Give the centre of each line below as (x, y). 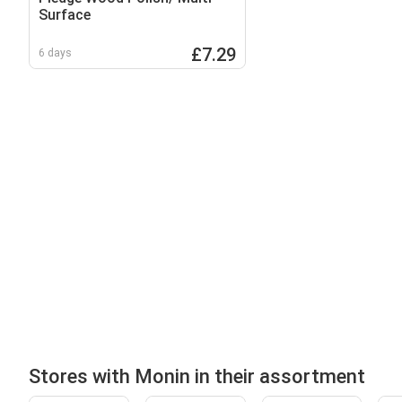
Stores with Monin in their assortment (197, 376)
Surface (65, 15)
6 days (55, 53)
